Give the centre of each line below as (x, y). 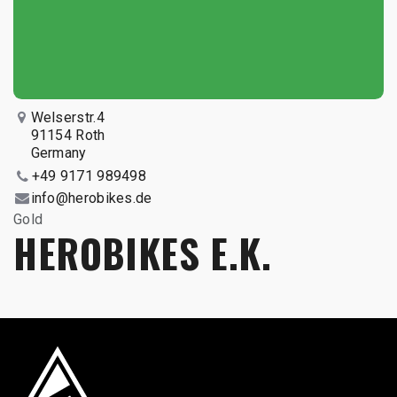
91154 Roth (68, 135)
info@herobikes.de (91, 198)
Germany (58, 152)
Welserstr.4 (67, 117)
